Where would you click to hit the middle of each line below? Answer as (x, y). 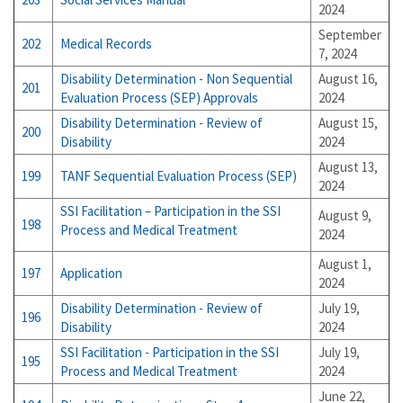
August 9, (345, 215)
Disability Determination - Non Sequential (176, 79)
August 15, (348, 123)
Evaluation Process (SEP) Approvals (159, 98)
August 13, (348, 167)
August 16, (348, 79)
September (350, 35)
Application (91, 273)
